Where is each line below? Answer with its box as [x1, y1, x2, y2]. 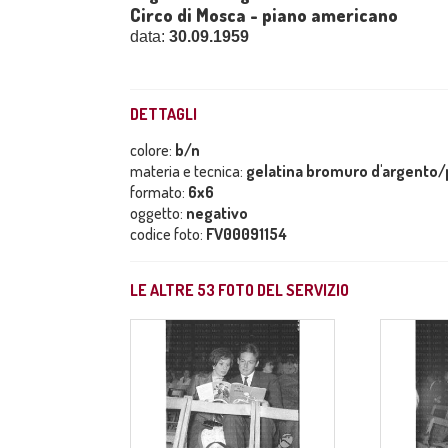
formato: [130, 182, 188, 202]
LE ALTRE [130, 280, 197, 300]
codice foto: [130, 224, 206, 244]
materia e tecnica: [130, 161, 246, 181]
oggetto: [130, 203, 186, 223]
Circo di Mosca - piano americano [130, 4, 398, 26]
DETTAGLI [130, 104, 197, 124]
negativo [186, 203, 248, 223]
